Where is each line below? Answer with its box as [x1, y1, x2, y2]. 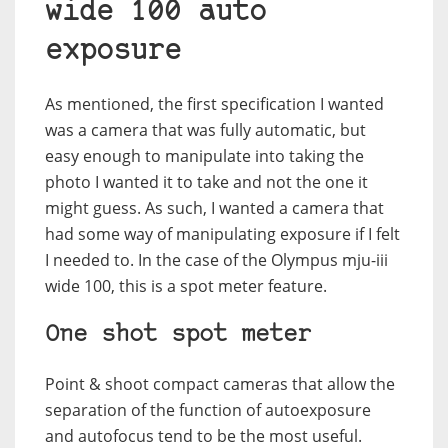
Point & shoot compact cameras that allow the [45, 372, 395, 395]
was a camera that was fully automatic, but [45, 118, 366, 141]
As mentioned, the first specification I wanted [45, 92, 384, 115]
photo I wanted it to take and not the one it [45, 170, 368, 193]
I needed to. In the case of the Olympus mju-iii [45, 248, 388, 271]
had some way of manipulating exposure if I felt [45, 222, 400, 245]
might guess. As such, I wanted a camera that [45, 196, 384, 219]
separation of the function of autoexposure [45, 398, 371, 421]
